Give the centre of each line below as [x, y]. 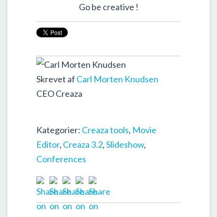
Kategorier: [59, 130]
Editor [48, 145]
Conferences [61, 159]
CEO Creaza [59, 94]
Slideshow [125, 145]
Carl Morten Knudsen [117, 79]
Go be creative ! [108, 7]
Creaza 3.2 [83, 145]
